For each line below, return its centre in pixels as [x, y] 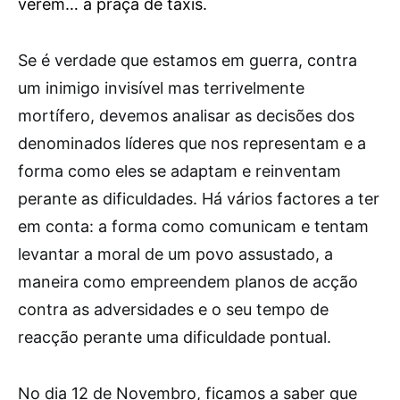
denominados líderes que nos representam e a [192, 143]
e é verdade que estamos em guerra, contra [192, 60]
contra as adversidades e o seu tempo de [173, 309]
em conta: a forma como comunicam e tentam [193, 226]
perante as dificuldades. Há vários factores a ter [199, 199]
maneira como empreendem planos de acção [188, 282]
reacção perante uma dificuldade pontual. [175, 337]
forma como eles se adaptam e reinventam [179, 171]
